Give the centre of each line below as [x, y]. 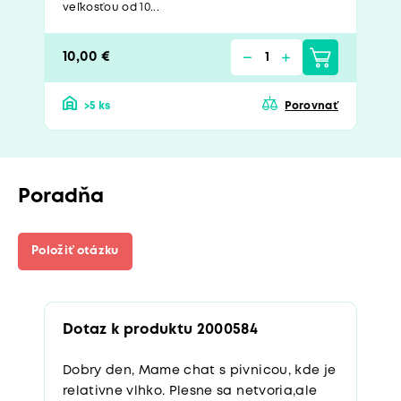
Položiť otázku [75, 251]
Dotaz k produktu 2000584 [161, 329]
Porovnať [311, 106]
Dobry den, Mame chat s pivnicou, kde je [200, 370]
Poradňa [61, 196]
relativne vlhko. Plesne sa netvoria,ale [190, 391]
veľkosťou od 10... [111, 7]
